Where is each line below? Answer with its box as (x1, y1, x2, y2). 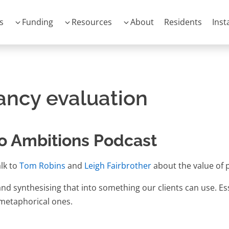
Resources (72, 16, 112, 28)
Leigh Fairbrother (84, 160, 151, 171)
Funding (22, 16, 53, 28)
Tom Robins (19, 160, 65, 171)
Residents (164, 16, 202, 28)
